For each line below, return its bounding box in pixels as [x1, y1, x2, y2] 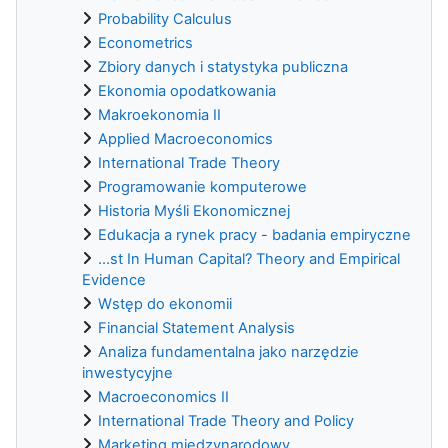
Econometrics [98, 33, 193, 52]
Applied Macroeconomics [98, 129, 273, 148]
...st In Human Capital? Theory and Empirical [98, 249, 400, 268]
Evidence [82, 270, 146, 289]
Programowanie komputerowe [98, 177, 307, 196]
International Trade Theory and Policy [98, 411, 354, 430]
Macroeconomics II [98, 387, 229, 406]
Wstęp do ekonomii [98, 294, 232, 313]
